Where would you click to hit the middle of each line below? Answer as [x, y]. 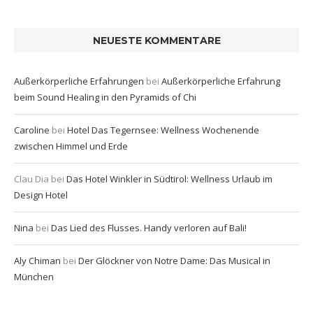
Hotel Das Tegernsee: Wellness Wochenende [163, 130]
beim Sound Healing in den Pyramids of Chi [105, 97]
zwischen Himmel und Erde [71, 146]
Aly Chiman [37, 260]
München [34, 276]
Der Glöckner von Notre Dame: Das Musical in [174, 260]
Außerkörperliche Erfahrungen [79, 81]
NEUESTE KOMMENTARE [156, 40]
